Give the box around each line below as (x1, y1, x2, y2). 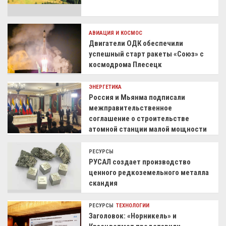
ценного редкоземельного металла (89, 167, 209, 177)
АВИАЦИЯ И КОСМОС (89, 29, 143, 36)
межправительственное (89, 103, 173, 112)
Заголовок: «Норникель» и (89, 211, 177, 220)
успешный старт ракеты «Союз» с (89, 49, 204, 59)
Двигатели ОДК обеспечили (89, 38, 184, 48)
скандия (89, 178, 118, 188)
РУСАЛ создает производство (89, 157, 191, 166)
